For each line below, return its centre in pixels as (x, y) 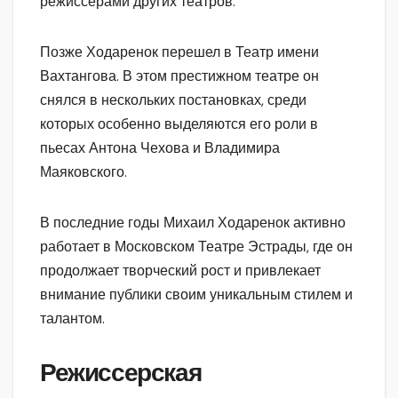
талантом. (72, 318)
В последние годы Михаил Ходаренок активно (193, 222)
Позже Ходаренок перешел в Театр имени (179, 52)
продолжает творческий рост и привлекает (180, 270)
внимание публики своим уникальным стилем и (196, 294)
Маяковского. (84, 171)
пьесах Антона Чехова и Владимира (160, 147)
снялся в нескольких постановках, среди (173, 99)
